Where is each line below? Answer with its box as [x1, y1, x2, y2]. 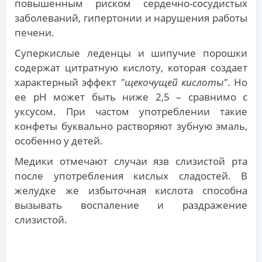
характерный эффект [15, 75, 120, 89]
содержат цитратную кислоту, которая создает [15, 61, 247, 75]
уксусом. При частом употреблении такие [15, 105, 247, 119]
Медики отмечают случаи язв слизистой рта [15, 154, 247, 168]
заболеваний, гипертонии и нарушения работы [15, 11, 247, 25]
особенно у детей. [15, 134, 103, 148]
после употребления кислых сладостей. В [15, 169, 247, 183]
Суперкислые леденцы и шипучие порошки [15, 46, 247, 60]
